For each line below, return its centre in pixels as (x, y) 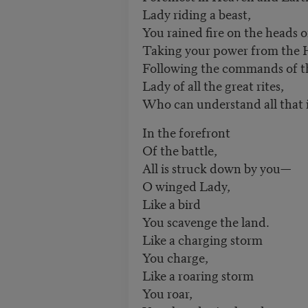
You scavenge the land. (206, 221)
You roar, (167, 293)
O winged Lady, (186, 186)
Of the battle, (179, 150)
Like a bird (173, 203)
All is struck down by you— (216, 168)
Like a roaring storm (198, 275)
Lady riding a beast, (196, 14)
